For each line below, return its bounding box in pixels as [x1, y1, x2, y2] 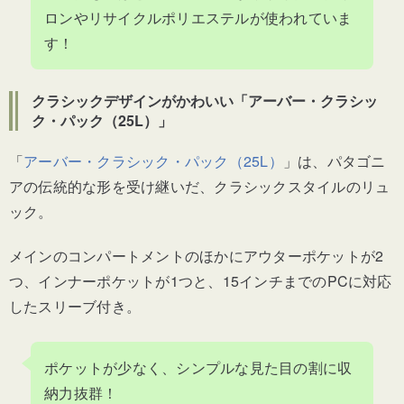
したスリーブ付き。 [9, 295, 142, 317]
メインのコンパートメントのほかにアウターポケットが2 [9, 244, 384, 266]
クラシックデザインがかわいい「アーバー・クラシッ [32, 89, 378, 111]
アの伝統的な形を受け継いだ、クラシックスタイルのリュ [9, 175, 390, 197]
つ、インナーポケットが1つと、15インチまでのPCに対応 [9, 270, 392, 291]
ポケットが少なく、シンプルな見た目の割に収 [44, 356, 353, 378]
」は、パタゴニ [282, 150, 386, 171]
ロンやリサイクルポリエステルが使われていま [44, 6, 353, 28]
